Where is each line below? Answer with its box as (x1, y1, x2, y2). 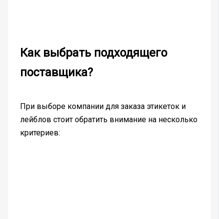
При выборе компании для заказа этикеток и (20, 101, 186, 111)
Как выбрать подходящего (20, 45, 167, 60)
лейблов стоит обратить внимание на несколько (20, 114, 197, 124)
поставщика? (20, 65, 93, 79)
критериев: (20, 128, 60, 137)
